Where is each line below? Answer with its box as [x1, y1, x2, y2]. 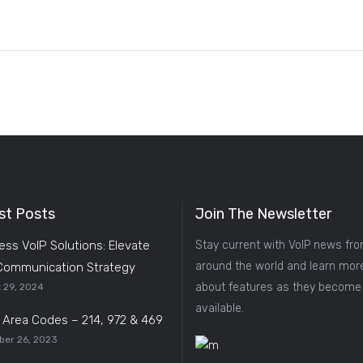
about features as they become [195, 280, 361, 294]
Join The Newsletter [195, 204, 331, 223]
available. [195, 301, 244, 315]
